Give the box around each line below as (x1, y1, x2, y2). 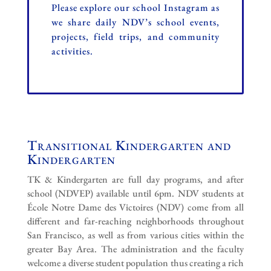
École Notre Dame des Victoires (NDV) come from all (27, 200, 244, 214)
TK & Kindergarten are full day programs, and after (27, 172, 244, 186)
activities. (51, 44, 93, 57)
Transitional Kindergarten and (27, 135, 231, 154)
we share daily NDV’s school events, (51, 15, 220, 28)
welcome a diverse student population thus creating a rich (27, 256, 244, 269)
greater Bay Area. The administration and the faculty (27, 242, 244, 255)
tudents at (204, 186, 244, 200)
